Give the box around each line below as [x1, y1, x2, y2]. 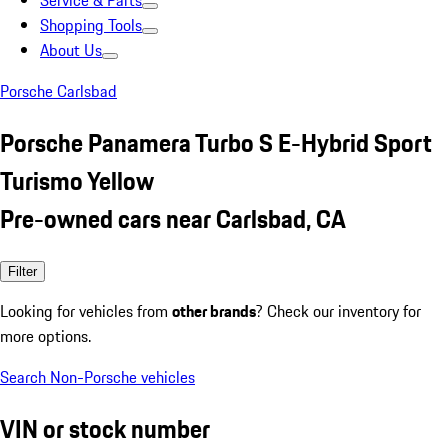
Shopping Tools [40, 13, 142, 37]
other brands [172, 298, 256, 323]
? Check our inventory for [256, 298, 421, 323]
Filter [8, 263, 37, 279]
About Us [40, 38, 102, 62]
